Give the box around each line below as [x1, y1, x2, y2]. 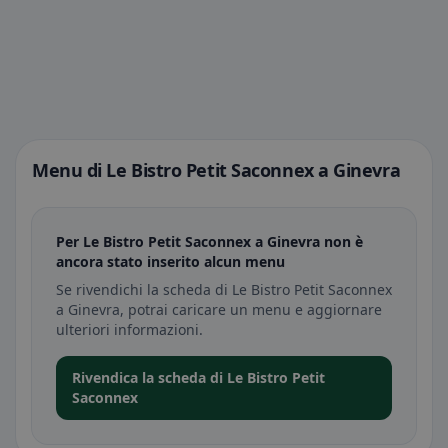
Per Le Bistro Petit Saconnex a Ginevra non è [56, 232, 363, 251]
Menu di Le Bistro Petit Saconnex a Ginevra [32, 158, 401, 182]
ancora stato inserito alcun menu [56, 252, 285, 271]
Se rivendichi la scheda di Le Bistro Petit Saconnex [56, 280, 392, 299]
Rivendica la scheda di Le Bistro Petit [72, 368, 325, 387]
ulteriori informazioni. [56, 320, 203, 339]
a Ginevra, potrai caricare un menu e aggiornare [56, 300, 382, 319]
